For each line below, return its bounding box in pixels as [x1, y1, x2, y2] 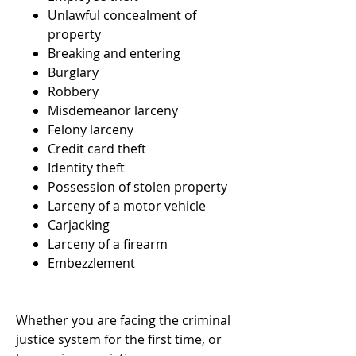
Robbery [48, 83, 99, 100]
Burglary [48, 64, 99, 81]
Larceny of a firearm [48, 235, 168, 253]
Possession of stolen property [48, 178, 227, 195]
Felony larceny [48, 121, 133, 138]
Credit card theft [48, 140, 146, 157]
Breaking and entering [48, 44, 180, 62]
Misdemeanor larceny [48, 102, 178, 119]
